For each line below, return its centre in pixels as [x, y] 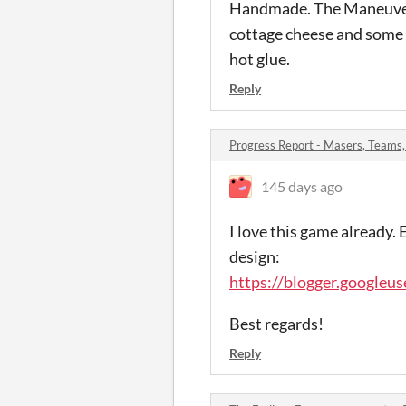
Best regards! [276, 323]
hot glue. [260, 58]
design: [255, 256]
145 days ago [302, 186]
